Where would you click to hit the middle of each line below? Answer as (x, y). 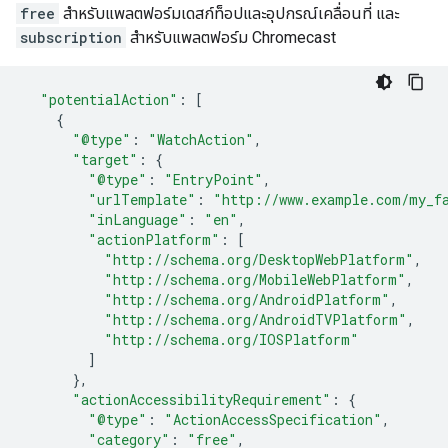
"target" (105, 159)
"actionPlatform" (154, 239)
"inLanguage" (137, 219)
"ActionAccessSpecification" (273, 419)
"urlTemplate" (142, 199)
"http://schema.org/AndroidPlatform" (247, 299)
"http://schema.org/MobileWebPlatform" (255, 279)
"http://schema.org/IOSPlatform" (231, 339)
